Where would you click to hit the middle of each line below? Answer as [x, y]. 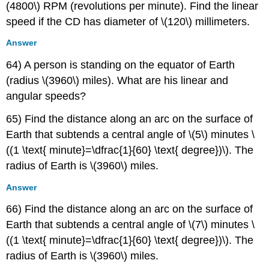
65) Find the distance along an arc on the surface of [130, 119]
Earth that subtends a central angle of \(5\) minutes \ [131, 135]
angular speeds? [46, 96]
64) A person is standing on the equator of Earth [121, 65]
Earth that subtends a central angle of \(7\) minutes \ [131, 225]
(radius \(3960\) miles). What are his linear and [117, 80]
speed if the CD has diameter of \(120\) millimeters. [128, 21]
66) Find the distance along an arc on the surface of [130, 209]
